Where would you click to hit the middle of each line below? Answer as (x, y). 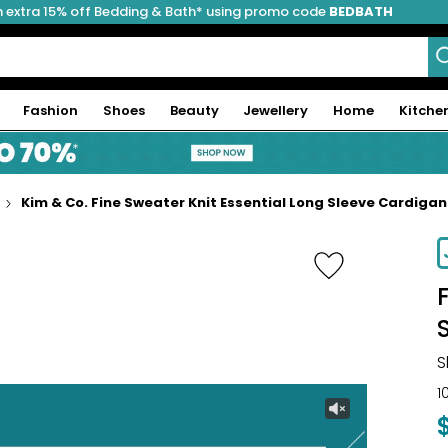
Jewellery (276, 110)
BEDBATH (361, 11)
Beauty (194, 110)
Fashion (51, 110)
